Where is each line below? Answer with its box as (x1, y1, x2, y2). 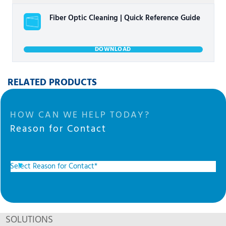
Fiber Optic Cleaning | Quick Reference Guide (49, 12, 201, 24)
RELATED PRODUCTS (8, 75, 97, 90)
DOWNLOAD (95, 44, 131, 54)
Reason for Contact (10, 122, 107, 137)
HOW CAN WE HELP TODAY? (10, 108, 150, 123)
